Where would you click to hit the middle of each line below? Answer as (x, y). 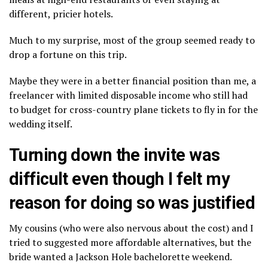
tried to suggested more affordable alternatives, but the (130, 243)
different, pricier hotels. (61, 14)
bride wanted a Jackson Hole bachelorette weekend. (121, 257)
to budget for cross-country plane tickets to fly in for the (133, 110)
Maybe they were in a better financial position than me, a (133, 81)
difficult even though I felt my (120, 179)
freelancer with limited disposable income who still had (128, 95)
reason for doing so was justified (132, 203)
